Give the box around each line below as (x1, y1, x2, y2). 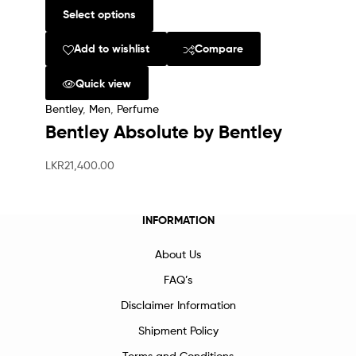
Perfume (117, 102, 159, 116)
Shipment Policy (137, 323, 219, 338)
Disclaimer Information (120, 298, 236, 312)
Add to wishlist (73, 41, 149, 56)
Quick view (75, 75, 131, 91)
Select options (62, 7, 136, 22)
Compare (195, 41, 244, 56)
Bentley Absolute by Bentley (45, 121, 282, 144)
